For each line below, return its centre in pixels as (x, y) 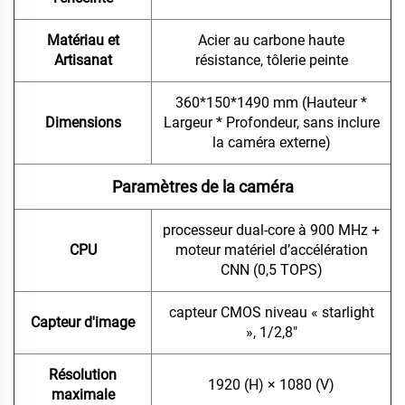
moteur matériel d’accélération (271, 250)
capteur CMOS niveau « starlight (271, 313)
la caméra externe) (271, 143)
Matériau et (83, 41)
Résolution (83, 375)
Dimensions (83, 123)
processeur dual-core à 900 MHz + (271, 231)
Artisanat (83, 61)
